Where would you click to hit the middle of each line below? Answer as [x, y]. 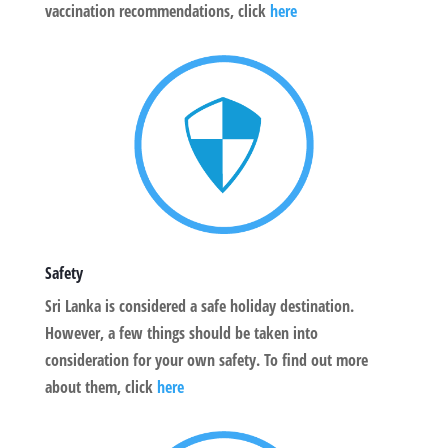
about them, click [100, 387]
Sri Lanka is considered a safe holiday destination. [199, 306]
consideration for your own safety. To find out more [206, 360]
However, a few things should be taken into [181, 333]
